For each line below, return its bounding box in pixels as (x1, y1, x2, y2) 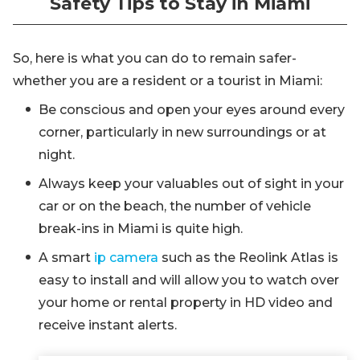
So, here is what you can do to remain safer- (13, 51, 297, 66)
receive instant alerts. (39, 317, 177, 333)
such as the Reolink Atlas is (158, 250, 338, 265)
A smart (39, 250, 94, 265)
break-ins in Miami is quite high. (39, 221, 243, 236)
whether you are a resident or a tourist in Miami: (13, 73, 322, 88)
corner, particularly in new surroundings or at (39, 125, 326, 140)
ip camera (94, 250, 158, 265)
